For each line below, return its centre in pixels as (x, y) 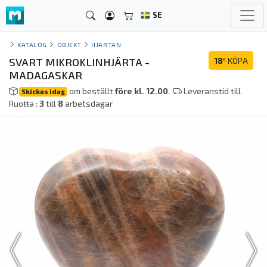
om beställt (91, 91)
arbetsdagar (88, 103)
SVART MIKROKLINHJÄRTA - (79, 62)
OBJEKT (69, 44)
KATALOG (32, 44)
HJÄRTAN (106, 44)
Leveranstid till (212, 91)
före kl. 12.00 (142, 91)
